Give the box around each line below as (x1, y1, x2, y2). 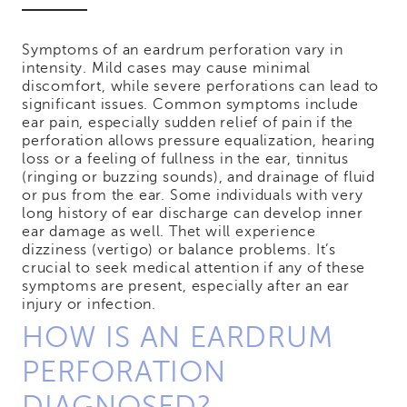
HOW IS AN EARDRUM (22, 322, 333, 354)
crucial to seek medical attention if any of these (22, 260, 366, 277)
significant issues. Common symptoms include (22, 96, 359, 114)
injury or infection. (22, 296, 157, 313)
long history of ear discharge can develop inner (22, 205, 363, 223)
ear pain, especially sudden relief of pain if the (22, 114, 354, 132)
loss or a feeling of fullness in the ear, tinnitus (22, 151, 349, 168)
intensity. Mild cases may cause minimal (22, 60, 312, 77)
